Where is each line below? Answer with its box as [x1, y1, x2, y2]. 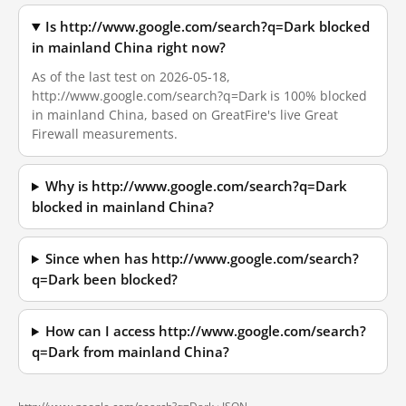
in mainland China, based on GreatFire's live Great [32, 106, 338, 123]
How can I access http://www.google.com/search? [45, 323, 367, 340]
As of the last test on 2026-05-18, [32, 68, 230, 85]
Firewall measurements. [32, 125, 178, 142]
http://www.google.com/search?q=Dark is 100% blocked [32, 87, 367, 104]
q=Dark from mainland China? [32, 343, 229, 361]
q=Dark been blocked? [32, 271, 178, 288]
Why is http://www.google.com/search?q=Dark [45, 178, 348, 195]
